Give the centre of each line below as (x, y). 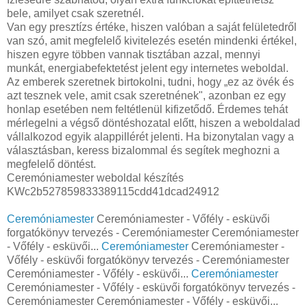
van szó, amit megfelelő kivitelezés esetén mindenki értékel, (152, 40)
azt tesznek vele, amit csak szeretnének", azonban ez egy (146, 95)
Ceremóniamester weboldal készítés (95, 177)
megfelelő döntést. (51, 164)
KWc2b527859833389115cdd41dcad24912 (113, 191)
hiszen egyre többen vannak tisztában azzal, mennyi (134, 54)
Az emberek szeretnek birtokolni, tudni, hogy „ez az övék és (150, 82)
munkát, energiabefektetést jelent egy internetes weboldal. (148, 68)
